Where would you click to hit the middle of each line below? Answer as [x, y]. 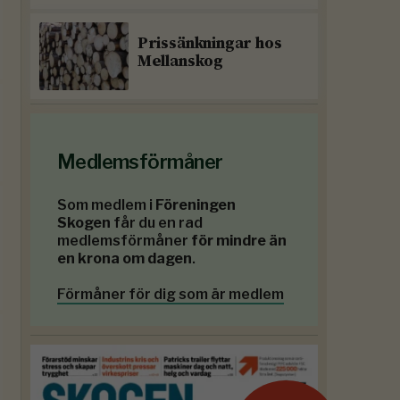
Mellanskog [180, 61]
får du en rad [156, 223]
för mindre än [238, 241]
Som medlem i [106, 205]
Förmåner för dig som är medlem [170, 295]
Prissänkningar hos [209, 43]
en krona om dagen [124, 259]
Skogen [83, 223]
